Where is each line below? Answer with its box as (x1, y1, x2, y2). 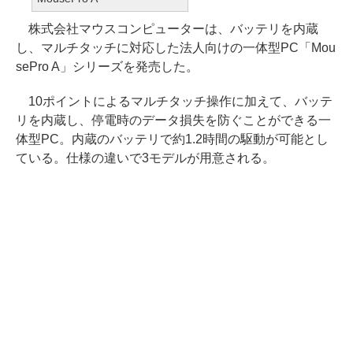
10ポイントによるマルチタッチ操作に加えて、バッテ (16, 94, 333, 108)
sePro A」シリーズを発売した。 (16, 59, 199, 73)
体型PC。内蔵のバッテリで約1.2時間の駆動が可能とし (16, 132, 329, 146)
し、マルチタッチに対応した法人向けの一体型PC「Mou (16, 40, 336, 54)
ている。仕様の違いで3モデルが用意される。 (16, 150, 275, 165)
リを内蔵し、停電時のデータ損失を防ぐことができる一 (16, 113, 331, 127)
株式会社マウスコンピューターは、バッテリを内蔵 (16, 21, 318, 35)
